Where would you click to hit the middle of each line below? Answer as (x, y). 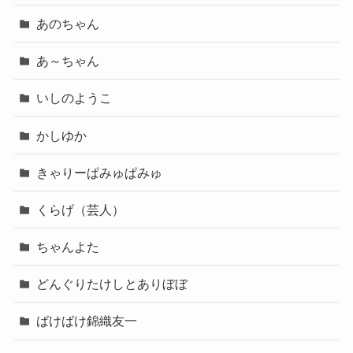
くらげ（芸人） (81, 209)
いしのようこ (74, 98)
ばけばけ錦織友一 (87, 321)
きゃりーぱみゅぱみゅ (100, 172)
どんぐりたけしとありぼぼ (112, 284)
